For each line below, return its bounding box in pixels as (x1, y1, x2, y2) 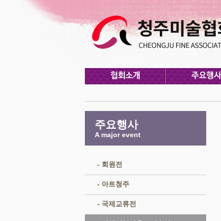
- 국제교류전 (97, 200, 136, 208)
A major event (95, 131, 141, 139)
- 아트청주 (97, 180, 129, 188)
